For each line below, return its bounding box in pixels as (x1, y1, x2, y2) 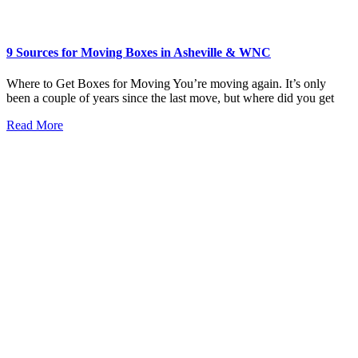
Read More (6, 118, 63, 133)
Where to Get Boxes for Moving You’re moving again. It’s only (6, 77, 326, 91)
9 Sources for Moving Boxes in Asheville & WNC (6, 45, 271, 59)
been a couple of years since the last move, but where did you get (6, 91, 334, 105)
